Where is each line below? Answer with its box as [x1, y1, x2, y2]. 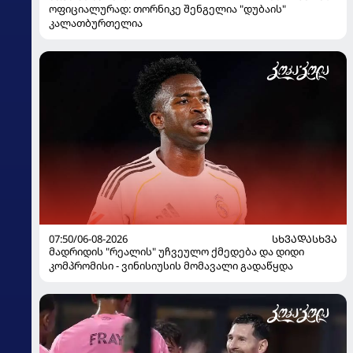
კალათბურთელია [49, 16, 143, 31]
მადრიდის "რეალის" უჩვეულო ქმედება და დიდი [49, 243, 304, 258]
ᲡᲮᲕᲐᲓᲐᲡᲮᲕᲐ [272, 231, 337, 246]
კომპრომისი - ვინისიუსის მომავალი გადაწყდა [49, 258, 293, 273]
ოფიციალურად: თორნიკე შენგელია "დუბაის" [49, 2, 286, 17]
